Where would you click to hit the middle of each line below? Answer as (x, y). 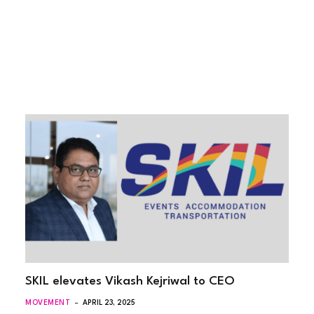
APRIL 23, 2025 (109, 302)
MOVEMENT (48, 302)
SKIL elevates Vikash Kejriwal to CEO (130, 281)
